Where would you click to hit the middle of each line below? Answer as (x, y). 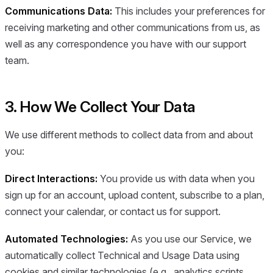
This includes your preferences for (189, 11)
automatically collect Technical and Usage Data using (122, 256)
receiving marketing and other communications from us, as (133, 28)
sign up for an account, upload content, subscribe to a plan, (135, 195)
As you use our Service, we (190, 239)
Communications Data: (58, 11)
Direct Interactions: (51, 179)
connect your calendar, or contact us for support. (113, 212)
